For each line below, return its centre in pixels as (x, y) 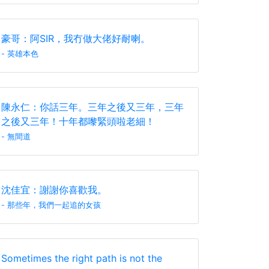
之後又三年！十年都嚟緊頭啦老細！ (78, 121)
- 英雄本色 (20, 54)
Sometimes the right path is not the (82, 258)
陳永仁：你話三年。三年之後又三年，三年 (92, 107)
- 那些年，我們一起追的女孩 (51, 205)
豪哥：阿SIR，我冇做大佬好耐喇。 (76, 38)
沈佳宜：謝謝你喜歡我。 (54, 190)
